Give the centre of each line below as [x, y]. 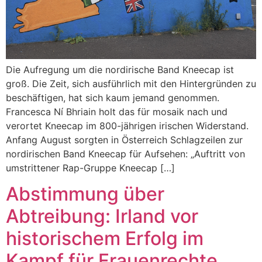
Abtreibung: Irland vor [102, 216]
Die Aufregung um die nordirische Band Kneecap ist [120, 69]
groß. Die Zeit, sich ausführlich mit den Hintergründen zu [131, 83]
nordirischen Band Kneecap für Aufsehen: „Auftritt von [125, 154]
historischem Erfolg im [105, 239]
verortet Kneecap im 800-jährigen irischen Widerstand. [127, 125]
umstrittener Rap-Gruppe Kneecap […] [90, 168]
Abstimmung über [85, 194]
